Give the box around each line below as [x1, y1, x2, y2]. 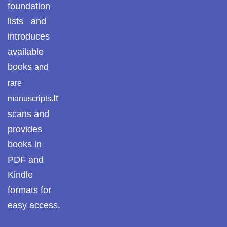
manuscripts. [8, 94, 53, 103]
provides [8, 124, 42, 134]
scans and [8, 109, 49, 119]
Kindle [8, 170, 33, 180]
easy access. [8, 200, 60, 210]
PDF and [8, 155, 44, 165]
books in [8, 139, 42, 149]
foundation [8, 1, 53, 11]
